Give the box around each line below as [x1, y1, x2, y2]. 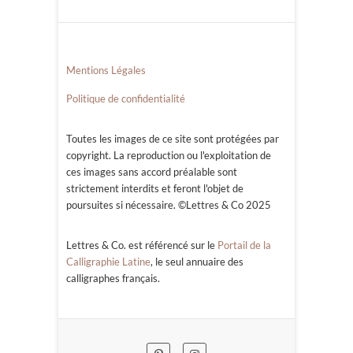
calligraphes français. [66, 272, 160, 285]
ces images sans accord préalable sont [66, 165, 237, 179]
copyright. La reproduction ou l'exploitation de [66, 149, 271, 162]
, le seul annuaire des [150, 255, 243, 269]
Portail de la [217, 239, 271, 252]
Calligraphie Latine [66, 255, 150, 269]
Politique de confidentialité [66, 92, 185, 106]
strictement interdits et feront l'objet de [66, 182, 243, 195]
